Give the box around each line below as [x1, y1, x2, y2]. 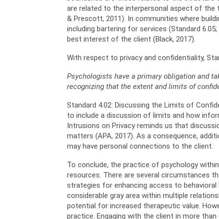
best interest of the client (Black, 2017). [67, 35, 196, 44]
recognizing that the [67, 82, 133, 91]
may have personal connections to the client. [67, 142, 213, 151]
